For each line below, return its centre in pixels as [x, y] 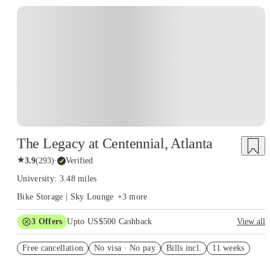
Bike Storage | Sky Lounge [65, 197]
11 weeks [228, 248]
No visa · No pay [125, 248]
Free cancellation [53, 248]
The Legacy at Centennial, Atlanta [115, 143]
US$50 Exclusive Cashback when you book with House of [132, 253]
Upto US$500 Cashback [110, 221]
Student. [43, 262]
